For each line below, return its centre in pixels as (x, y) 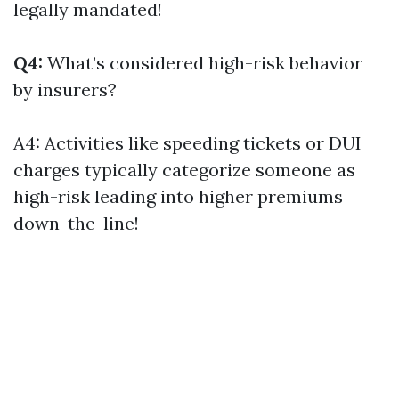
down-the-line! (76, 223)
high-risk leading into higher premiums (178, 196)
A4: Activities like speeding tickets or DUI (187, 143)
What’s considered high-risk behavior (203, 63)
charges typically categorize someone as (184, 170)
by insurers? (65, 90)
